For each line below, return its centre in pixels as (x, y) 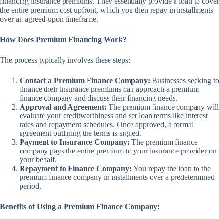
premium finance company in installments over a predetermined (117, 177)
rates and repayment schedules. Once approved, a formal (107, 124)
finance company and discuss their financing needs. (99, 98)
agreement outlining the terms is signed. (80, 133)
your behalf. (38, 159)
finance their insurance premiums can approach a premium (109, 89)
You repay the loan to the (171, 168)
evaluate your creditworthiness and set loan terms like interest (114, 115)
